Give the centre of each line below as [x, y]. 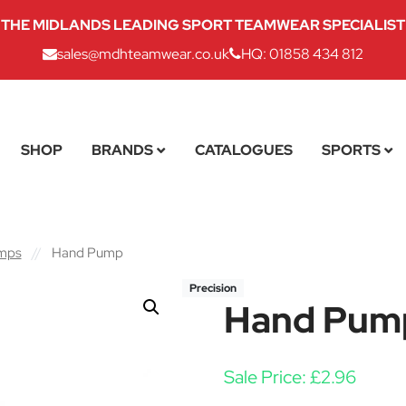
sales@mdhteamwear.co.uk [143, 54]
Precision [213, 288]
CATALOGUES [243, 150]
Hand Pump [86, 252]
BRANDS [122, 150]
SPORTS [351, 150]
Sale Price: [266, 377]
